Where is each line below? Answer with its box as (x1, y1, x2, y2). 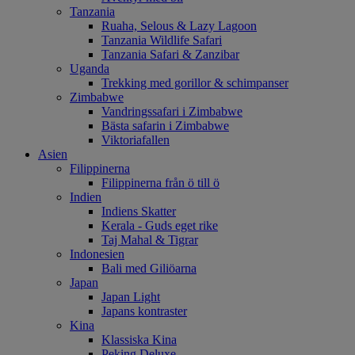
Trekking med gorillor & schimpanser (101, 75, 288, 90)
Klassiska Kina (101, 332, 177, 346)
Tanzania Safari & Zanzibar (101, 47, 239, 61)
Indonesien (70, 246, 124, 261)
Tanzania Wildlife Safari (101, 32, 222, 47)
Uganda (70, 61, 109, 75)
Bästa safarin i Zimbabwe (101, 118, 229, 132)
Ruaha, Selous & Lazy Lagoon (101, 18, 257, 32)
